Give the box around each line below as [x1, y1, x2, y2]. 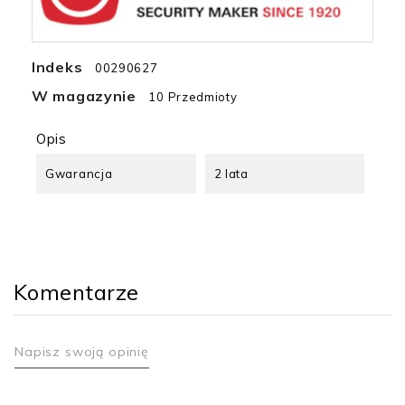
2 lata [213, 165, 249, 181]
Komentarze [14, 278, 139, 306]
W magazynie [32, 86, 137, 105]
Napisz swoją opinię [14, 343, 149, 360]
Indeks [32, 57, 83, 76]
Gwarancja [45, 165, 113, 181]
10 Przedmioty [148, 89, 238, 104]
